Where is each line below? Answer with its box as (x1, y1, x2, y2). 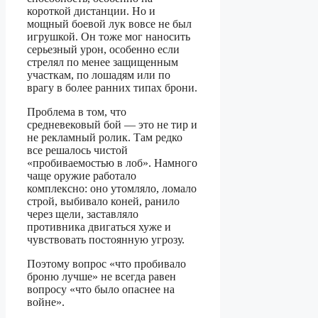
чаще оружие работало (27, 169, 136, 182)
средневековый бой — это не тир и (27, 118, 197, 131)
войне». (27, 295, 65, 308)
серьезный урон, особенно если (27, 43, 180, 55)
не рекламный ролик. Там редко (27, 131, 182, 143)
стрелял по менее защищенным (27, 55, 178, 68)
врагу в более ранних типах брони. (27, 81, 197, 94)
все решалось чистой (27, 143, 128, 156)
